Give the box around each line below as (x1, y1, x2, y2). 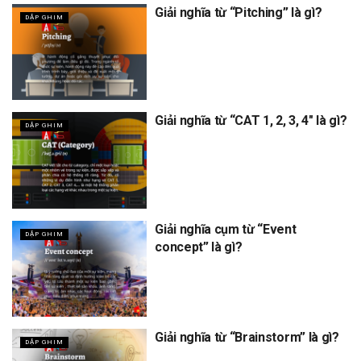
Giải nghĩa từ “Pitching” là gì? (155, 4, 322, 20)
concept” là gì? (155, 239, 243, 255)
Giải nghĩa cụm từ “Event (155, 221, 297, 237)
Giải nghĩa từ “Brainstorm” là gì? (155, 330, 339, 346)
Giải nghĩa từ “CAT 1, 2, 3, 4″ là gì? (155, 113, 347, 129)
